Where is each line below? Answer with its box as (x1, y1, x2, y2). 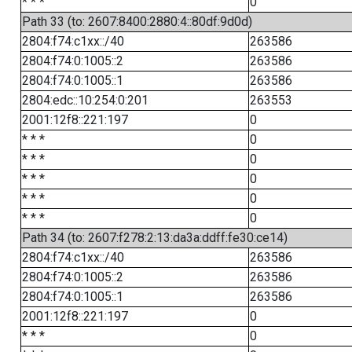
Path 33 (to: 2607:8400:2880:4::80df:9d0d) (21, 14, 252, 29)
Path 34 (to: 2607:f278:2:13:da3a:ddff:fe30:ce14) (21, 230, 288, 245)
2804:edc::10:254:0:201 (21, 93, 148, 108)
